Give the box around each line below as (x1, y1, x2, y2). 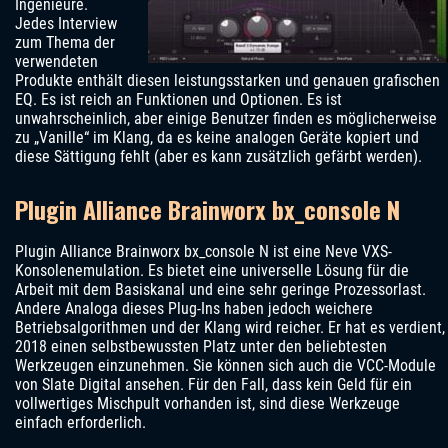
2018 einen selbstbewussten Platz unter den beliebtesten (15, 337, 387, 357)
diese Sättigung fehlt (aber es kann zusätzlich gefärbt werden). (15, 147, 422, 167)
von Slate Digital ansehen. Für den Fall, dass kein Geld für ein (15, 375, 412, 395)
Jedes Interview (15, 14, 117, 34)
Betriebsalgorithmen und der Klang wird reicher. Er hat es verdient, (15, 318, 445, 338)
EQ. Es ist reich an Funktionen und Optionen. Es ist (15, 90, 342, 110)
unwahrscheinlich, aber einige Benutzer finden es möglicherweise (15, 109, 437, 129)
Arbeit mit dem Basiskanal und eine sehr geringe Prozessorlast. (15, 280, 426, 300)
